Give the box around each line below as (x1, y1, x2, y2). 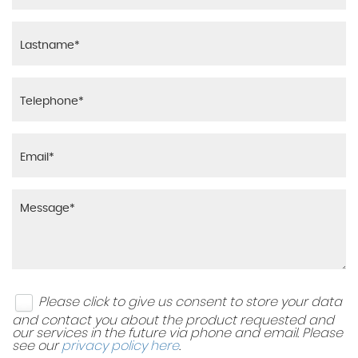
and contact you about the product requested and (12, 314, 334, 327)
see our (12, 340, 62, 352)
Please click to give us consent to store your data (38, 295, 342, 308)
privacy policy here (62, 340, 179, 352)
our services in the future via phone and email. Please (12, 327, 343, 340)
